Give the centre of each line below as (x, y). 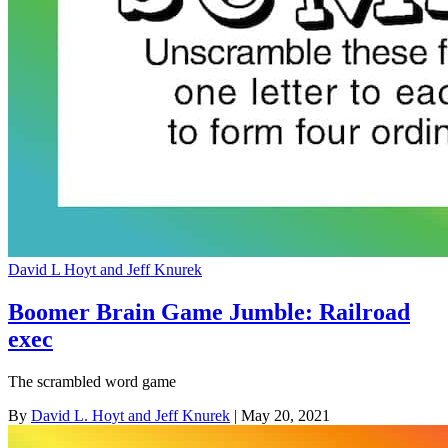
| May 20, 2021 (280, 416)
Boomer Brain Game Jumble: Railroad (209, 312)
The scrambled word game (92, 382)
